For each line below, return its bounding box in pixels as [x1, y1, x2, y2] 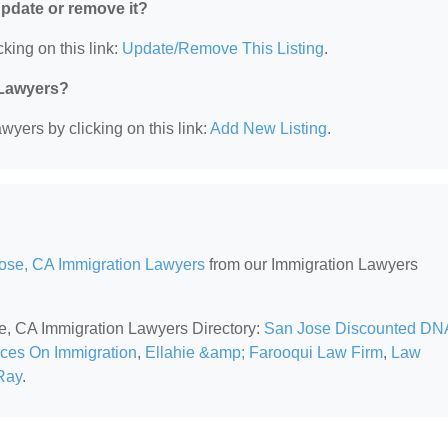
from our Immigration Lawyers [205, 255, 418, 273]
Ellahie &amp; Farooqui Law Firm [145, 343, 383, 361]
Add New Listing [210, 119, 327, 137]
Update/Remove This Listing [122, 39, 324, 57]
